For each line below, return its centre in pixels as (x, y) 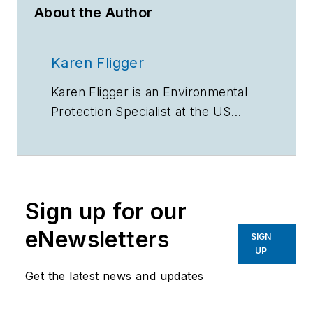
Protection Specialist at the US (141, 112)
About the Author (94, 13)
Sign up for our (106, 212)
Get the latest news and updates (115, 276)
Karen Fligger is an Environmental (150, 92)
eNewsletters (97, 240)
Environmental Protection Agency (151, 131)
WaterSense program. (116, 151)
